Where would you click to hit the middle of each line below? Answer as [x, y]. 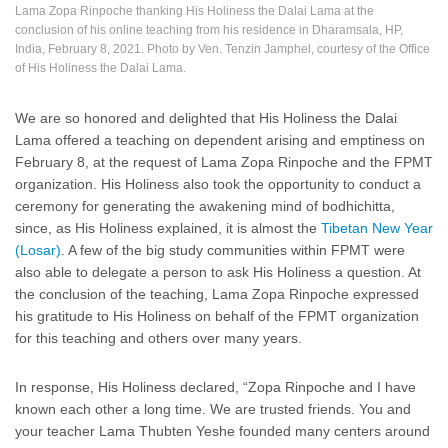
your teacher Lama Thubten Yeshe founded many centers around [222, 431]
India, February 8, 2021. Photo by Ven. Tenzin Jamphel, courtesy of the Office [222, 48]
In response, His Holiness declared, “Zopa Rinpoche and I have [215, 387]
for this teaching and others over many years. [158, 338]
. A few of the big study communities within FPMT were [233, 250]
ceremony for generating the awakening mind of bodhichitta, [205, 206]
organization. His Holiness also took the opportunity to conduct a [218, 184]
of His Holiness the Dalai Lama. [100, 67]
